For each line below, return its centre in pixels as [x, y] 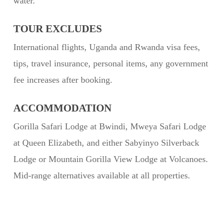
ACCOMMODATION [62, 108]
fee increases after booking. [63, 80]
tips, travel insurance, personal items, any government [111, 63]
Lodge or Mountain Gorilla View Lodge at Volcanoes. [111, 159]
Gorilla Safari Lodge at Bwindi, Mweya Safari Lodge [110, 126]
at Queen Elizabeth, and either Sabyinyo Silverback [106, 143]
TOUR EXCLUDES [57, 29]
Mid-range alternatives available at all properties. [102, 175]
